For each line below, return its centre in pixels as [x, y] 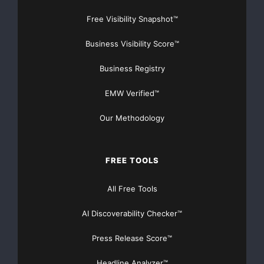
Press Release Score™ [132, 238]
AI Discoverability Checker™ [132, 214]
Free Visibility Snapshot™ [132, 19]
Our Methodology [132, 118]
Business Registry [132, 69]
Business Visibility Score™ [132, 44]
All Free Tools [132, 189]
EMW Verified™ [132, 93]
